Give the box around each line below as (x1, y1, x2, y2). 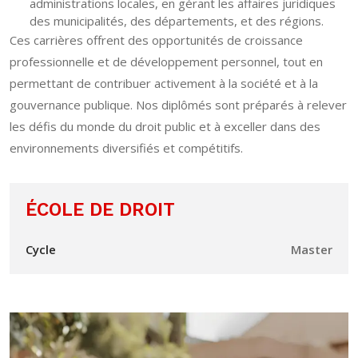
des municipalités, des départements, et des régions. (30, 13, 324, 30)
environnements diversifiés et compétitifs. (10, 140, 243, 157)
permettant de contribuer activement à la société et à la (10, 75, 318, 92)
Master (291, 241, 332, 258)
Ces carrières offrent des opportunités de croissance (10, 32, 303, 49)
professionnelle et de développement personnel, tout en (10, 54, 323, 70)
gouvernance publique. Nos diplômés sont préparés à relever (10, 97, 347, 113)
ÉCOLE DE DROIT (26, 199, 175, 221)
